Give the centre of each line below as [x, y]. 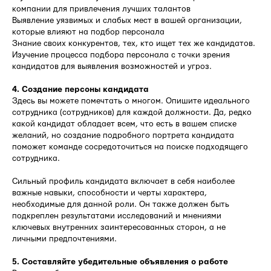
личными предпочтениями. [64, 239]
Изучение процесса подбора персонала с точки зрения [121, 55]
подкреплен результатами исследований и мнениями [117, 216]
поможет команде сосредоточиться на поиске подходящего [130, 147]
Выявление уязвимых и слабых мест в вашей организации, [127, 20]
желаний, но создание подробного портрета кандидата [123, 135]
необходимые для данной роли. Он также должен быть [121, 204]
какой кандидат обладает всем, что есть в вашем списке [124, 124]
